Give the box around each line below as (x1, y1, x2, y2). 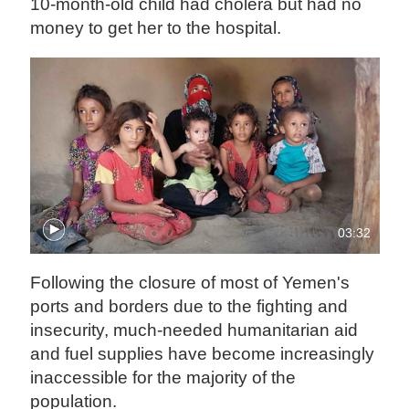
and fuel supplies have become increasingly (30, 344, 375, 364)
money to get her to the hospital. (30, 17, 282, 37)
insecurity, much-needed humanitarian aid (30, 320, 359, 341)
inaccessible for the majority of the (30, 368, 297, 388)
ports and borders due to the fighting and (30, 297, 349, 317)
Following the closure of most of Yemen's (30, 273, 351, 293)
